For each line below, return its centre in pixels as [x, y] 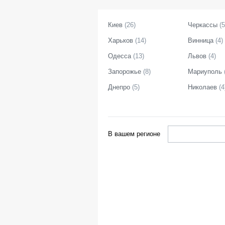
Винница [201, 40]
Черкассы [203, 25]
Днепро [119, 87]
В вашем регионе [134, 134]
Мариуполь [205, 72]
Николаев [202, 87]
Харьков [121, 40]
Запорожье [125, 72]
